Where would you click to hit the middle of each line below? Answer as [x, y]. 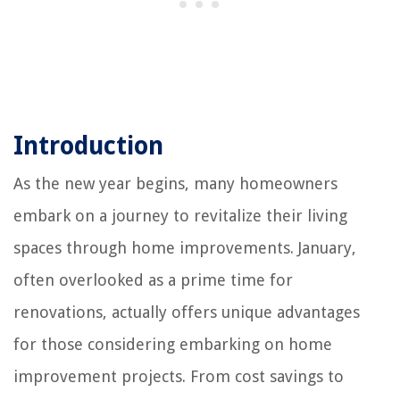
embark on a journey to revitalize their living [180, 215]
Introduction [88, 146]
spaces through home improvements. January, [185, 247]
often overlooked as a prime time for [153, 279]
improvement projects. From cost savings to [179, 376]
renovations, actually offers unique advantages [187, 312]
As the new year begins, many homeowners [175, 183]
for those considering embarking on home [173, 344]
